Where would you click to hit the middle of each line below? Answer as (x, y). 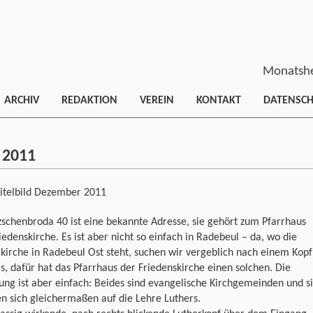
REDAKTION (89, 101)
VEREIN (157, 101)
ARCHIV (22, 101)
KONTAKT (219, 101)
